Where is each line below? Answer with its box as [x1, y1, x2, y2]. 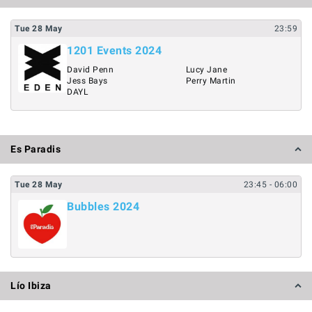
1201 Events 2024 [67, 44, 162, 57]
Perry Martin [185, 76, 236, 86]
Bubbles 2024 [67, 199, 139, 213]
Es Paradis [10, 143, 61, 155]
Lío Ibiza [10, 280, 52, 291]
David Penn [67, 65, 114, 75]
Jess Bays [67, 76, 108, 86]
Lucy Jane [185, 65, 227, 75]
